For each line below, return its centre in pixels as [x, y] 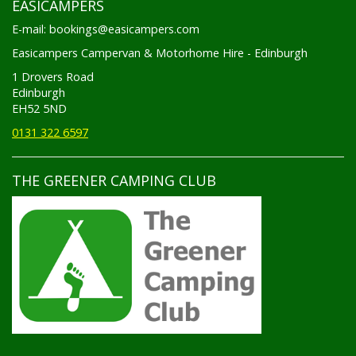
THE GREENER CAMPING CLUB [114, 173]
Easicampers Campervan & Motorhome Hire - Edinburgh [160, 45]
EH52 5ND [39, 101]
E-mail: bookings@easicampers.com [106, 21]
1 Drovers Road [53, 69]
